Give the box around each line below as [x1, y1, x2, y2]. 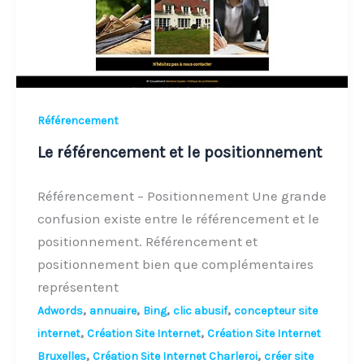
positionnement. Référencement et [37, 232, 258, 249]
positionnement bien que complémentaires [37, 255, 314, 272]
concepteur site [233, 303, 318, 318]
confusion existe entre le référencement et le [37, 210, 319, 227]
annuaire [89, 303, 136, 318]
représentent [37, 278, 119, 295]
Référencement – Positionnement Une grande [37, 187, 327, 204]
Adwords [37, 303, 83, 318]
